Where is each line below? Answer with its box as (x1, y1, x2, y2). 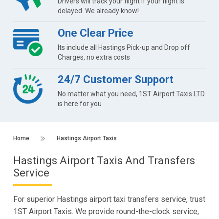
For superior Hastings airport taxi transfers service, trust (13, 194, 205, 204)
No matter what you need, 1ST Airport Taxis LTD (57, 89, 205, 98)
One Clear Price (57, 26, 133, 39)
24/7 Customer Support (57, 73, 174, 86)
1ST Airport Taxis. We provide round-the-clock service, (13, 206, 199, 216)
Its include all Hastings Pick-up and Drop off (57, 43, 190, 51)
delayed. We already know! (57, 6, 139, 15)
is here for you (57, 99, 102, 108)
